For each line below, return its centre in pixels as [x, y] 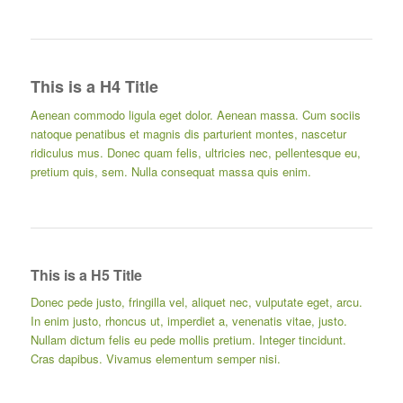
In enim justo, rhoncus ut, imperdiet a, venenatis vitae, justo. [188, 320]
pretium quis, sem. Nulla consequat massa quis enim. [170, 171]
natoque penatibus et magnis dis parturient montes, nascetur [188, 133]
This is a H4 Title [94, 86]
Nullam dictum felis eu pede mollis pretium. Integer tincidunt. [188, 339]
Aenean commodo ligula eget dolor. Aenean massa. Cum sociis [195, 114]
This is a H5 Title [86, 274]
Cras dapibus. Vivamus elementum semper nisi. [155, 358]
